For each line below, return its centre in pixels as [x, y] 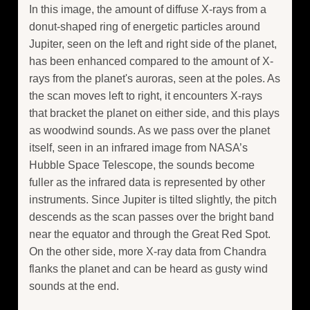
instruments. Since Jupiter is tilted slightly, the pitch [153, 200]
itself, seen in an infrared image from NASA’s [138, 148]
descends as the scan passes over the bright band [152, 217]
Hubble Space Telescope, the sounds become [142, 165]
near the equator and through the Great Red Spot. [150, 235]
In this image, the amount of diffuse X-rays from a [148, 10]
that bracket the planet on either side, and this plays [154, 113]
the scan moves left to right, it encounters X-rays [146, 96]
